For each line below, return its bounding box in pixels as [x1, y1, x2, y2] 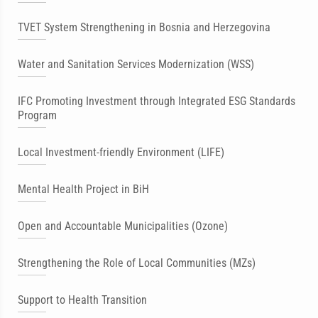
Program [18, 109, 57, 122]
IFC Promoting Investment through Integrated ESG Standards [18, 94, 295, 108]
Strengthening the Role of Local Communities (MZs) [18, 256, 256, 270]
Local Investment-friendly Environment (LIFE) [18, 146, 224, 159]
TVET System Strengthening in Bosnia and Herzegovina [18, 21, 270, 34]
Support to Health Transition [18, 293, 147, 307]
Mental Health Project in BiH [18, 182, 149, 196]
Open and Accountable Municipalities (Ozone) [18, 219, 228, 233]
